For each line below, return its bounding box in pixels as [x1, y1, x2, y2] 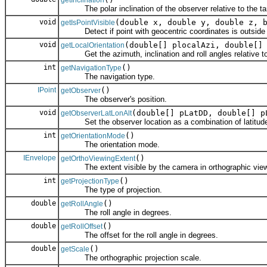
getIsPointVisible [61, 18, 115, 27]
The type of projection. [61, 185, 162, 195]
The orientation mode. [61, 140, 160, 150]
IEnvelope [23, 154, 56, 163]
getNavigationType [61, 64, 122, 73]
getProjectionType [61, 177, 119, 186]
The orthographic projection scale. [61, 253, 201, 263]
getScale [61, 245, 89, 254]
